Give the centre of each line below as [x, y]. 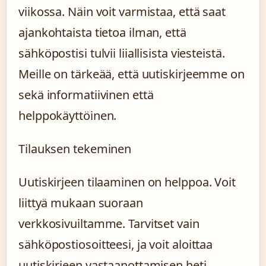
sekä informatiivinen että [86, 95]
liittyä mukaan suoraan [81, 203]
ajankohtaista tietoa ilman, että [102, 32]
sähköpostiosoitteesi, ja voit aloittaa [116, 244]
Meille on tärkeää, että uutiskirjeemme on [132, 74]
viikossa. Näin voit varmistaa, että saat [122, 12]
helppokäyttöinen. [68, 115]
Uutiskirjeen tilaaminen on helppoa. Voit [127, 182]
